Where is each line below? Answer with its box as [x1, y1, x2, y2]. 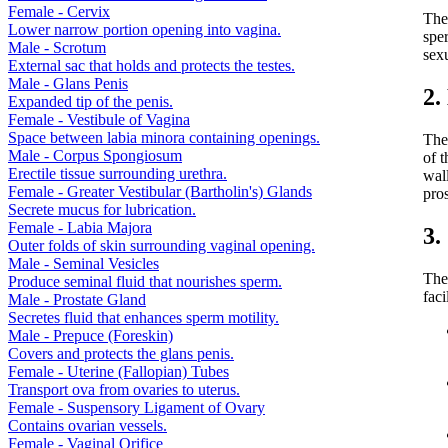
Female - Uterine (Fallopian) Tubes [8, 362, 229, 380]
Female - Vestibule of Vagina [8, 110, 190, 128]
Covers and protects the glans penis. [8, 344, 234, 362]
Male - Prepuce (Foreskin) [8, 326, 173, 344]
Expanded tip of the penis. [8, 92, 173, 110]
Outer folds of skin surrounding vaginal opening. [8, 236, 315, 254]
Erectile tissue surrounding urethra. [8, 164, 227, 182]
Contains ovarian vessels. [8, 416, 167, 434]
